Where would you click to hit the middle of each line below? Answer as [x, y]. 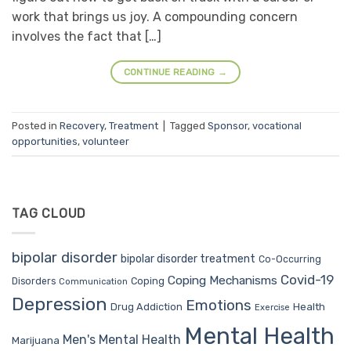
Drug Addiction [147, 306]
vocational [277, 125]
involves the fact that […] [87, 37]
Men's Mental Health [122, 339]
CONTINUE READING [170, 72]
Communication [93, 281]
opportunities [45, 141]
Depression [60, 304]
